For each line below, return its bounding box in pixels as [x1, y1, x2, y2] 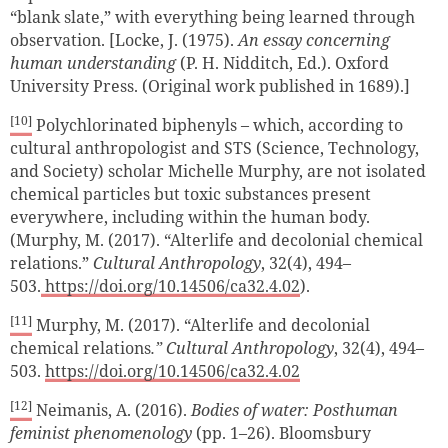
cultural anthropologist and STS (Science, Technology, [10, 136, 419, 159]
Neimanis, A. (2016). [32, 398, 191, 421]
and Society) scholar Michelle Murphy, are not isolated [10, 159, 426, 182]
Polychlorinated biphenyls [32, 113, 241, 136]
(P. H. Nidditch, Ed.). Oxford [176, 51, 389, 74]
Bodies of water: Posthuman [191, 398, 398, 421]
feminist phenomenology [10, 421, 192, 444]
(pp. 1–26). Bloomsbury [192, 421, 371, 444]
